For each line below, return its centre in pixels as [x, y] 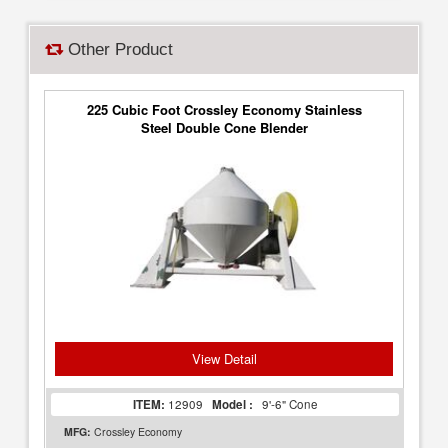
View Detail [224, 358]
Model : [230, 404]
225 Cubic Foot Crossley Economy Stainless [224, 109]
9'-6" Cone [285, 404]
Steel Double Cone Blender [224, 127]
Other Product [118, 49]
